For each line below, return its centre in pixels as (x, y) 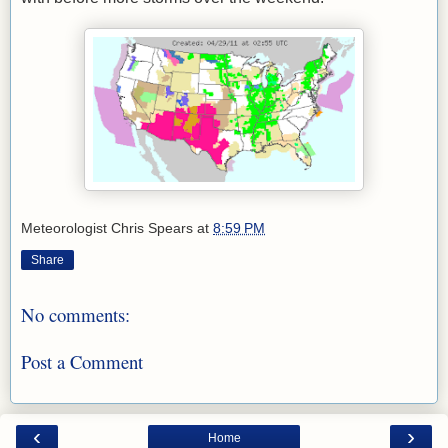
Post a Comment (82, 361)
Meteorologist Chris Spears (107, 228)
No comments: (75, 315)
